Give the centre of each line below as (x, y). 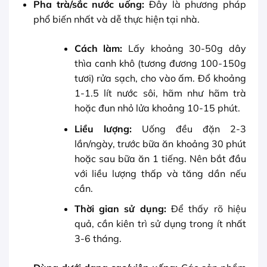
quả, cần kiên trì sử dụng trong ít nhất (160, 224)
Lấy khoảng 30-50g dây (184, 49)
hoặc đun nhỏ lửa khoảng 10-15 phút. (157, 108)
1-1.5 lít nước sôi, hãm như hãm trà (160, 93)
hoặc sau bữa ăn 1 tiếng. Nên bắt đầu (160, 158)
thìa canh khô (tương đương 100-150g (160, 63)
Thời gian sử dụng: (120, 209)
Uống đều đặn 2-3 (189, 128)
